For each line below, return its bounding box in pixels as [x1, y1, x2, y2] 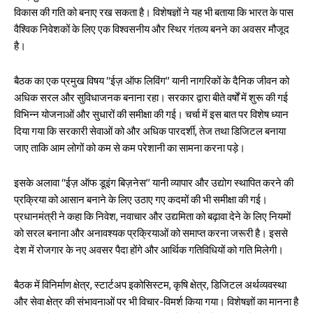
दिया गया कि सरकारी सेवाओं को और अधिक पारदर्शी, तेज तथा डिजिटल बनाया [14, 124, 286, 143]
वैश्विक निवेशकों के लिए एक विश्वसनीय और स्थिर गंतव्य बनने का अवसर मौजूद [14, 22, 289, 41]
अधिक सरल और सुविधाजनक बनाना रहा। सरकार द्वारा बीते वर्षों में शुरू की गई [14, 91, 288, 109]
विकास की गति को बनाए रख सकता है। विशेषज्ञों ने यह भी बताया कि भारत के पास [14, 6, 293, 24]
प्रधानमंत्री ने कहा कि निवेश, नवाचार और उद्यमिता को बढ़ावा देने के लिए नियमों [14, 210, 291, 228]
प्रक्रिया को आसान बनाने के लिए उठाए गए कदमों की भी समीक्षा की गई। [14, 193, 268, 211]
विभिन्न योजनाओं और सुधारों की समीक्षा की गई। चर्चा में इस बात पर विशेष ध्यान [14, 108, 289, 126]
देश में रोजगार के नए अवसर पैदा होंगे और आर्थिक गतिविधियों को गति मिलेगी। [14, 243, 284, 261]
